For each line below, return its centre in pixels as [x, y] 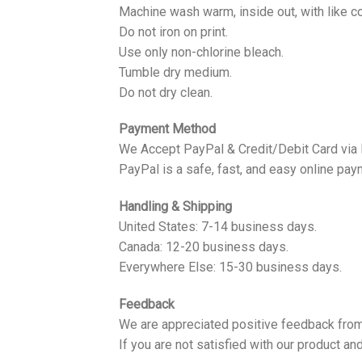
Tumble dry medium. [175, 72]
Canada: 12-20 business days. [204, 247]
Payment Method [167, 129]
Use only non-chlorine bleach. [201, 52]
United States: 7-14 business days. [218, 227]
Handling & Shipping [175, 207]
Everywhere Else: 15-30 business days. [230, 267]
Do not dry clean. [166, 92]
